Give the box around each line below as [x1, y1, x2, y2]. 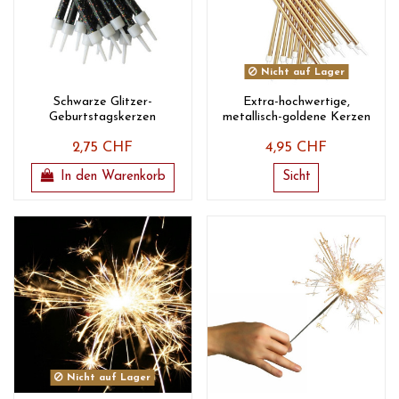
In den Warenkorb [61, 170, 167, 184]
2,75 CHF [72, 141, 134, 156]
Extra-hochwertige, [242, 95, 350, 110]
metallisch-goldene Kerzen [222, 110, 370, 125]
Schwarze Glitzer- [53, 95, 152, 110]
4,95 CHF [265, 141, 328, 156]
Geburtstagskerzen [49, 110, 157, 125]
